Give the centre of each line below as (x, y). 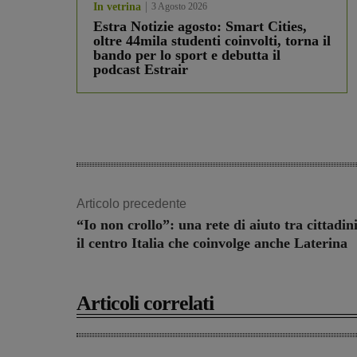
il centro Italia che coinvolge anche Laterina (212, 243)
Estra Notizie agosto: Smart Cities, (200, 27)
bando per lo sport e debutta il (187, 55)
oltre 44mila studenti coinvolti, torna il (212, 41)
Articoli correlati (145, 304)
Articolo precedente (131, 204)
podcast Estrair (141, 70)
